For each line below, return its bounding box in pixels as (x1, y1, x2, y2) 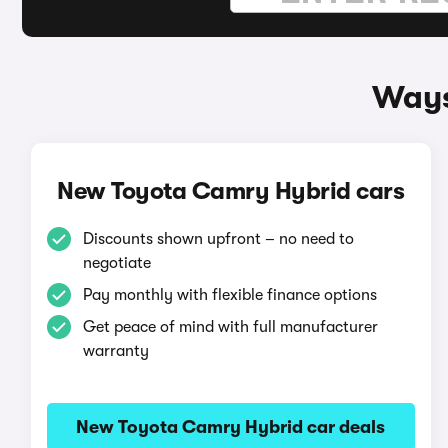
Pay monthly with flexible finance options (82, 286, 377, 304)
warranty (82, 342, 149, 360)
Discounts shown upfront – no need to (82, 230, 354, 248)
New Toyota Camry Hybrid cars (57, 177, 405, 205)
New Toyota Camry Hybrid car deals (76, 417, 386, 437)
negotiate (82, 254, 151, 272)
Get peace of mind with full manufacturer (82, 318, 378, 336)
